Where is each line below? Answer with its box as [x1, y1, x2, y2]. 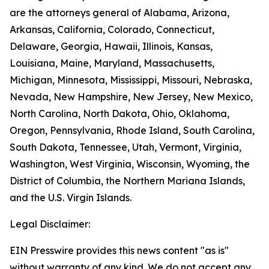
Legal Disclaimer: [10, 218, 90, 230]
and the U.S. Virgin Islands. [10, 192, 131, 204]
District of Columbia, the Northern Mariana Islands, [10, 175, 245, 187]
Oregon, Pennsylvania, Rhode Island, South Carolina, [10, 124, 255, 136]
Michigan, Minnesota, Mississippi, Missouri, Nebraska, [10, 74, 252, 86]
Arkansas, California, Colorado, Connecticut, [10, 23, 214, 35]
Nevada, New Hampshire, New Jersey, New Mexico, [10, 91, 253, 103]
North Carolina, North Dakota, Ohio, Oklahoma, [10, 107, 229, 119]
